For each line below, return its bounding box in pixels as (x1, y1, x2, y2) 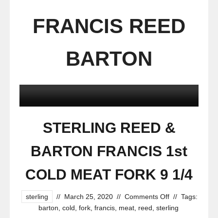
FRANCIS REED (33, 15, 185, 37)
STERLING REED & (42, 120, 176, 136)
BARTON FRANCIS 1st (31, 143, 187, 159)
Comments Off (125, 193, 169, 200)
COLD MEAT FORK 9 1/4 (25, 166, 193, 182)
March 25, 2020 (64, 193, 113, 200)
